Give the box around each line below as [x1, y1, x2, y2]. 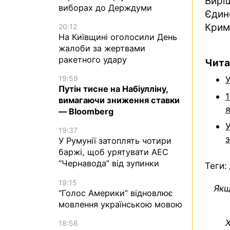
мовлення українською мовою [59, 199, 182, 209]
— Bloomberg [59, 106, 113, 117]
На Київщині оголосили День [59, 32, 177, 43]
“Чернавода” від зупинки [59, 158, 159, 169]
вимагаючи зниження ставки [59, 95, 180, 106]
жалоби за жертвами [59, 43, 145, 54]
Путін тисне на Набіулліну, [59, 84, 168, 94]
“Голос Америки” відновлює [59, 187, 173, 198]
